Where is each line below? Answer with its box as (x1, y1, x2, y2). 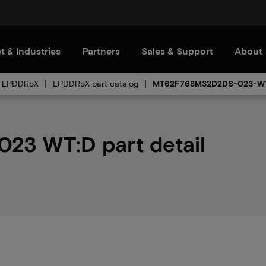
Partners (82, 45, 120, 56)
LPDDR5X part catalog (53, 78, 138, 88)
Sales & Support (141, 45, 213, 56)
